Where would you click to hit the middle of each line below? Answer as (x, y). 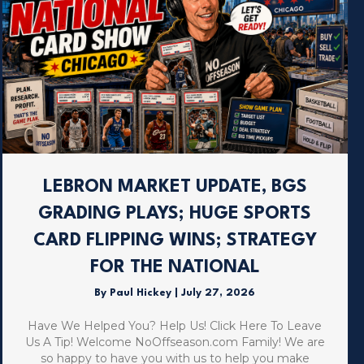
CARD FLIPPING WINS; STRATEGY (175, 241)
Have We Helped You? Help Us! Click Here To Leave (175, 326)
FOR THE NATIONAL (175, 268)
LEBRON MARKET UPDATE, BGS (175, 187)
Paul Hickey (143, 293)
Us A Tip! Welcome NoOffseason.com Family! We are (175, 342)
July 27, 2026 (219, 293)
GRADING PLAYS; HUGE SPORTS (175, 214)
